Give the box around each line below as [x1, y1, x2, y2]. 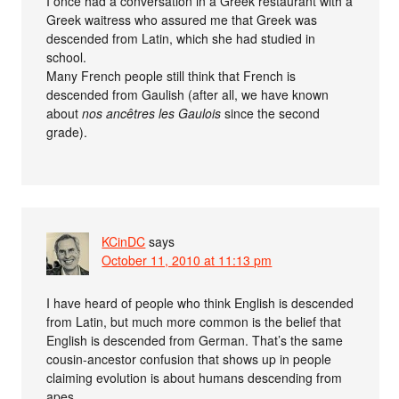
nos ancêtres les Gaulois [82, 103, 222, 122]
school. [46, 47, 87, 66]
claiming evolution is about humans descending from [46, 368, 343, 387]
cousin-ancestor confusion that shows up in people [46, 349, 332, 368]
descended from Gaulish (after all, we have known [46, 85, 330, 103]
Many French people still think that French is [46, 66, 297, 85]
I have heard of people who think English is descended [46, 293, 354, 312]
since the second [221, 103, 321, 122]
